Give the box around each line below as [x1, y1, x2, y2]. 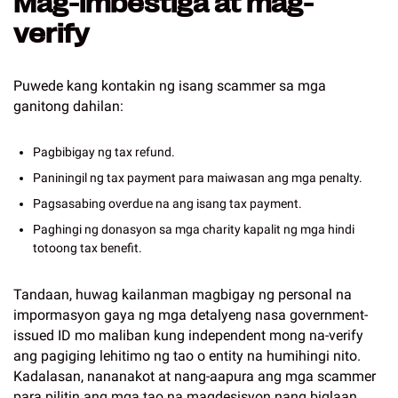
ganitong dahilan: [13, 98, 123, 115]
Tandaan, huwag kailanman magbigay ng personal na [13, 286, 352, 303]
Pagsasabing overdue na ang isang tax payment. [33, 196, 302, 211]
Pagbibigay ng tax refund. [33, 145, 175, 159]
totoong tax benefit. [33, 241, 142, 255]
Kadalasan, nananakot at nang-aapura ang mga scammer [13, 368, 376, 385]
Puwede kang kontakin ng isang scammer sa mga [13, 77, 326, 94]
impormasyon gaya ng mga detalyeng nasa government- [13, 306, 368, 323]
